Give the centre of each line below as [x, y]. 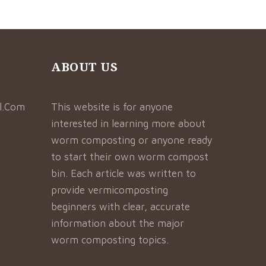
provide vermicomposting [110, 190]
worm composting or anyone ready [132, 140]
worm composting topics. [110, 240]
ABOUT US [85, 67]
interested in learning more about [129, 124]
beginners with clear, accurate [121, 207]
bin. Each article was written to [124, 174]
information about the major [118, 224]
